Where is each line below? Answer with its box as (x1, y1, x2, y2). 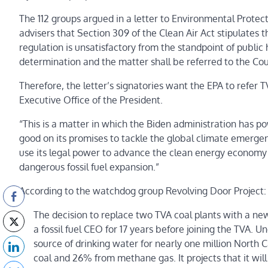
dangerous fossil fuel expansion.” (19, 161, 159, 173)
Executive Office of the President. (19, 94, 163, 106)
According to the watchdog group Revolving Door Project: (19, 185, 266, 197)
